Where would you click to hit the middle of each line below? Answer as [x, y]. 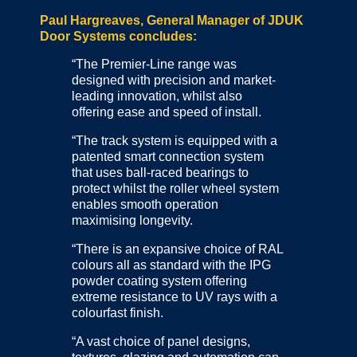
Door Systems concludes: [118, 36]
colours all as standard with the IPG [171, 265]
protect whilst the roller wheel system [175, 189]
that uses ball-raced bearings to [160, 173]
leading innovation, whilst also [157, 96]
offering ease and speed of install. [167, 112]
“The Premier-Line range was [154, 65]
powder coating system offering [159, 281]
